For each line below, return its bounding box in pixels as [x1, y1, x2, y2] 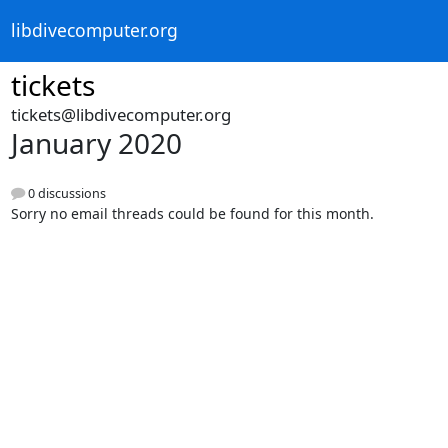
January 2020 [10, 124, 182, 162]
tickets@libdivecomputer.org [10, 103, 231, 126]
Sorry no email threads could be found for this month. [10, 204, 374, 224]
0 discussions [24, 185, 106, 203]
